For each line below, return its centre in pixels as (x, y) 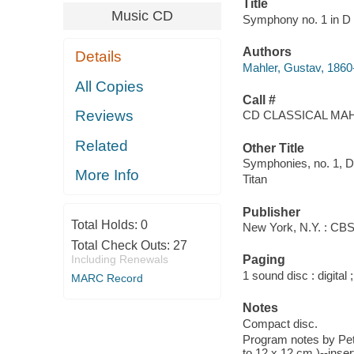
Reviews (105, 116)
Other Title (273, 148)
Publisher (271, 212)
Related (102, 145)
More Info (107, 175)
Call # (259, 100)
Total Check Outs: (122, 245)
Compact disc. (280, 323)
